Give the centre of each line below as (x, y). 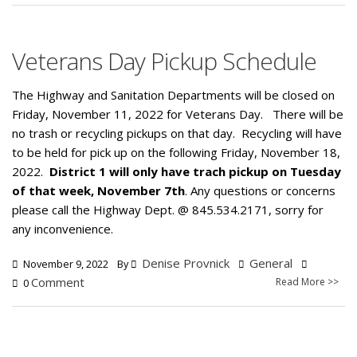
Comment (58, 282)
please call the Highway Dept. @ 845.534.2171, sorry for (168, 209)
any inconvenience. (64, 228)
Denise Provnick (186, 263)
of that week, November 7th (98, 190)
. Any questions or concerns (260, 190)
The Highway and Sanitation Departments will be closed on (173, 94)
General (271, 263)
